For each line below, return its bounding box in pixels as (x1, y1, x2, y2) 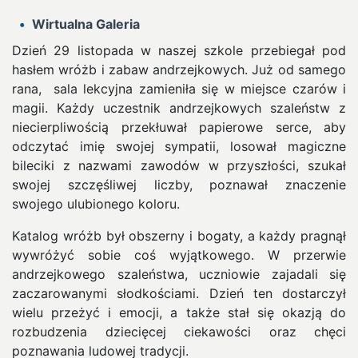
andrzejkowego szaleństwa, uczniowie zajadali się (12, 265, 346, 282)
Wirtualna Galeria (32, 15, 140, 32)
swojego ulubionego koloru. (12, 195, 180, 212)
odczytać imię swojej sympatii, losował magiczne (12, 137, 346, 154)
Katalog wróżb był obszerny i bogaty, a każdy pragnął (12, 227, 346, 244)
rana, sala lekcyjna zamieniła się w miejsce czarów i (12, 80, 346, 97)
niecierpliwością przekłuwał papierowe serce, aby (12, 118, 346, 135)
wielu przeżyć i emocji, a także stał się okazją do (12, 304, 346, 320)
